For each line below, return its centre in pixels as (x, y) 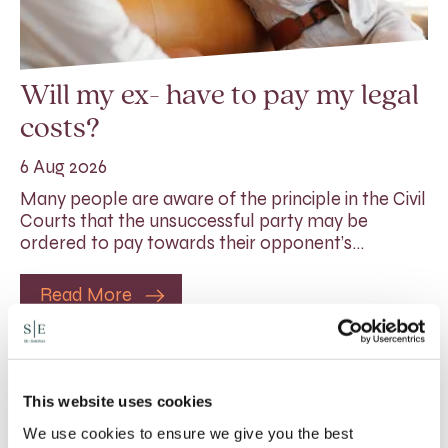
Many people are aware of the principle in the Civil (223, 198)
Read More (86, 294)
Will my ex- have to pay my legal (219, 96)
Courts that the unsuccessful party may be (194, 220)
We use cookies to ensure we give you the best (188, 433)
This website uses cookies (118, 401)
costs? (60, 129)
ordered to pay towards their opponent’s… (192, 242)
